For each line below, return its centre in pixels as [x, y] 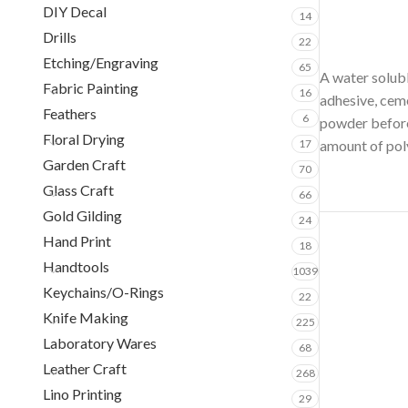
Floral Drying [84, 139]
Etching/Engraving [101, 62]
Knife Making [86, 317]
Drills [60, 37]
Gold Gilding [82, 215]
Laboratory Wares [100, 343]
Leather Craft [85, 368]
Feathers [70, 113]
